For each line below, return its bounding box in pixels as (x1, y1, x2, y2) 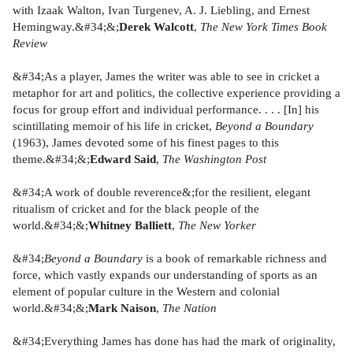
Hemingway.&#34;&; (13, 19, 119, 33)
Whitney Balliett (88, 217, 172, 232)
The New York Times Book (200, 19, 327, 33)
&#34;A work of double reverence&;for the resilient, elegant (13, 184, 310, 199)
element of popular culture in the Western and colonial (13, 284, 280, 298)
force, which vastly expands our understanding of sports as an (13, 267, 318, 281)
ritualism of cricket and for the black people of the (13, 201, 259, 215)
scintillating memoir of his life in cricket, (13, 118, 215, 132)
